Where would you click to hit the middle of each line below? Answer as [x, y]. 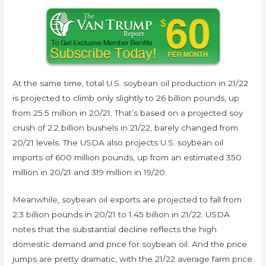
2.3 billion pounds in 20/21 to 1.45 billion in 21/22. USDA [121, 215]
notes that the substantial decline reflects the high [115, 229]
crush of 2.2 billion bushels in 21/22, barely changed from [126, 127]
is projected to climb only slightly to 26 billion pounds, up [126, 98]
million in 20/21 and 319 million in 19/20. [91, 172]
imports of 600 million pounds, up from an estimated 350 [127, 157]
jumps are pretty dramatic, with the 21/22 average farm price [133, 259]
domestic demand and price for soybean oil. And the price [130, 244]
